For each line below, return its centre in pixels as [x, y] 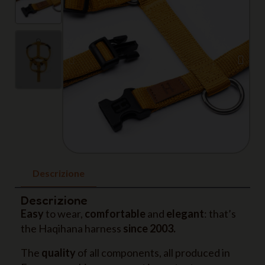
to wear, [64, 213]
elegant [185, 213]
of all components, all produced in [153, 252]
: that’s [220, 213]
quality [59, 252]
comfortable [115, 213]
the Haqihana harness [72, 228]
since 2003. [149, 228]
